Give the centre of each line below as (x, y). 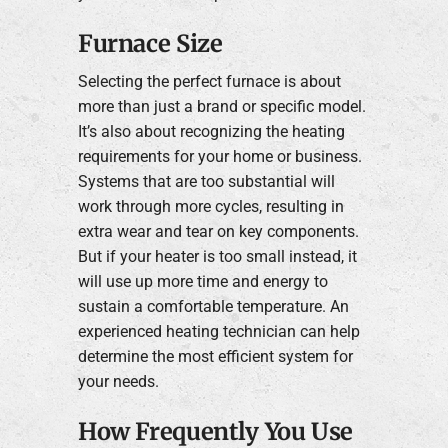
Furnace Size (150, 43)
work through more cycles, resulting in (210, 207)
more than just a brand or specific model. (221, 107)
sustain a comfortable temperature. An (213, 307)
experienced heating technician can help (218, 332)
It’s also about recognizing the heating (211, 132)
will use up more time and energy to (202, 282)
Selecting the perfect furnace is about (209, 82)
